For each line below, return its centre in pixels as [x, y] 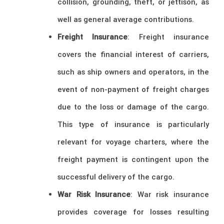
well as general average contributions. [126, 19]
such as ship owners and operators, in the [133, 72]
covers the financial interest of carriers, [133, 54]
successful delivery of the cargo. [116, 177]
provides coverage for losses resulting [133, 212]
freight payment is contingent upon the [133, 159]
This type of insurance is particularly [133, 124]
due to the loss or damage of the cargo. [133, 107]
